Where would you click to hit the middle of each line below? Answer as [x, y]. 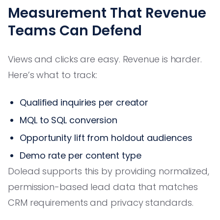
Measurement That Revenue [107, 13]
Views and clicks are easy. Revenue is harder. [105, 59]
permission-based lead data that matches [103, 187]
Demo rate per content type [81, 155]
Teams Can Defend [75, 30]
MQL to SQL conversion [69, 120]
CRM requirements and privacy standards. [101, 202]
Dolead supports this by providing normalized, [109, 171]
